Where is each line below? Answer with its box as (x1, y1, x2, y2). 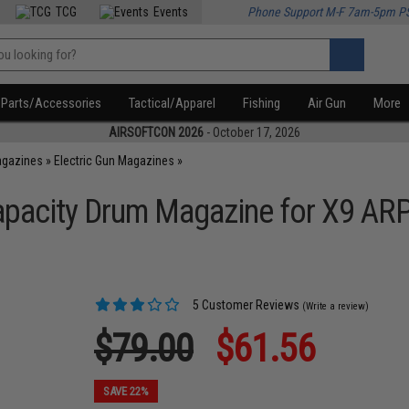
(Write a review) (302, 300, 370, 312)
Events (153, 5, 189, 19)
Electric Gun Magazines (54, 153, 175, 168)
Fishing (243, 95, 281, 111)
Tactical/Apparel (129, 95, 216, 111)
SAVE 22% (103, 384, 150, 398)
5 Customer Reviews (190, 298, 300, 312)
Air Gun (308, 95, 347, 111)
